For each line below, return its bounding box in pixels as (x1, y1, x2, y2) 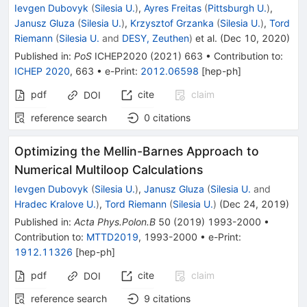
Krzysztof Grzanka (130, 17, 214, 29)
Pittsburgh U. (208, 2, 267, 14)
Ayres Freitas (144, 2, 201, 14)
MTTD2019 (86, 231, 138, 243)
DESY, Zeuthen (122, 32, 189, 44)
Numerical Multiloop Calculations (14, 162, 203, 177)
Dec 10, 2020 (223, 32, 286, 44)
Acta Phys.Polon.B (74, 216, 156, 228)
